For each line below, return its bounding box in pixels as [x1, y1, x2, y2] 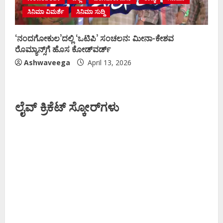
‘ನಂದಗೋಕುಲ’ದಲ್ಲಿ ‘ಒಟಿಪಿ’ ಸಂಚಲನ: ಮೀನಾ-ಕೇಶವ [15, 31, 174, 44]
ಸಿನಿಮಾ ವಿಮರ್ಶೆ [27, 7, 64, 16]
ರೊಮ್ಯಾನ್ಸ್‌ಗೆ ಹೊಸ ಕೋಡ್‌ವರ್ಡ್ [15, 42, 111, 55]
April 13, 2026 [86, 57, 131, 67]
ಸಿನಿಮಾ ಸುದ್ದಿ [76, 7, 105, 16]
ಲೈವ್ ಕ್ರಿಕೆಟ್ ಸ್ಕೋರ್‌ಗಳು [15, 97, 119, 115]
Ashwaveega [24, 57, 70, 67]
